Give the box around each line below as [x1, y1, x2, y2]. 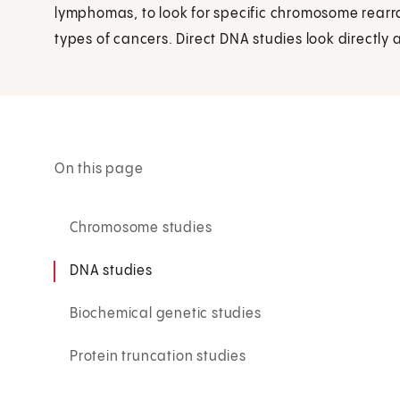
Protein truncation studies [70, 348, 246, 364]
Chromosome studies [70, 220, 212, 236]
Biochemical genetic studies [70, 305, 262, 321]
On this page [54, 161, 144, 177]
